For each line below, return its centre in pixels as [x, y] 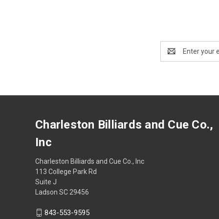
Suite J [46, 182]
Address [173, 56]
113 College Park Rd [66, 172]
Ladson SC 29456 [62, 192]
